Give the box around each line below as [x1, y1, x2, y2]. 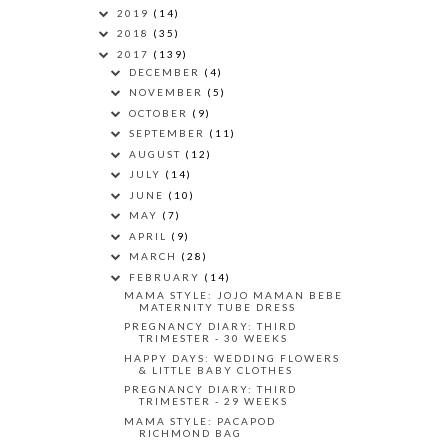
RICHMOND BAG [139, 426, 242, 439]
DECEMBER [129, 65, 204, 78]
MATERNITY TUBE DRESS [139, 300, 296, 313]
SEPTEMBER [129, 127, 209, 140]
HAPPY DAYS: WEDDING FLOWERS [124, 351, 340, 364]
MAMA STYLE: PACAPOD [124, 414, 276, 427]
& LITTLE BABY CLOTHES [139, 363, 293, 376]
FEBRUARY [129, 270, 204, 283]
